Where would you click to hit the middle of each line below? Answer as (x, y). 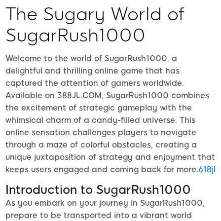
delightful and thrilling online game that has (92, 71)
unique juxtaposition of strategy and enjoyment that (110, 157)
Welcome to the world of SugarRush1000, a (91, 59)
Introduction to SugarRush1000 (98, 190)
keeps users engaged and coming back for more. (102, 170)
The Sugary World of (95, 14)
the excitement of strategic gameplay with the (99, 108)
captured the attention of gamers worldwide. (95, 83)
